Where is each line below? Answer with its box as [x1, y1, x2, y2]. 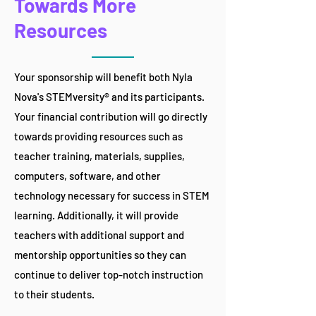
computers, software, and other [14, 169, 161, 183]
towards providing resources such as [14, 130, 183, 143]
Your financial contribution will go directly [14, 110, 207, 123]
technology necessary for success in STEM [14, 189, 209, 202]
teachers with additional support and [14, 229, 184, 242]
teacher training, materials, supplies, [14, 150, 185, 163]
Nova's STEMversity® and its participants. [14, 90, 205, 104]
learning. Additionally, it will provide [14, 209, 178, 222]
